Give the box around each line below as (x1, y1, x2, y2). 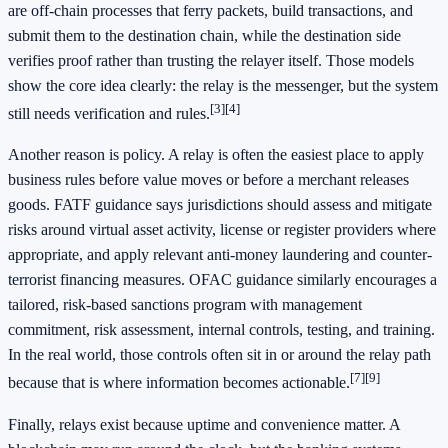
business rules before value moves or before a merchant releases (8, 171, 409, 189)
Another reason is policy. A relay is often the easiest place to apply (8, 146, 424, 164)
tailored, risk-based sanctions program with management (8, 296, 362, 314)
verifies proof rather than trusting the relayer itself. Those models (8, 51, 414, 69)
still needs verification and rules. (8, 105, 210, 123)
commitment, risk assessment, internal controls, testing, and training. (8, 321, 435, 339)
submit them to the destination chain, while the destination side (8, 26, 401, 44)
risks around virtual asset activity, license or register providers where (8, 221, 436, 239)
